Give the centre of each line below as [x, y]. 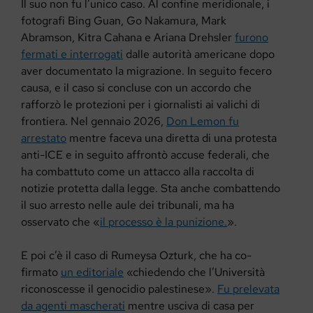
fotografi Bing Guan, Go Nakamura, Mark [124, 21]
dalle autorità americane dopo [199, 54]
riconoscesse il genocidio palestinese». [119, 289]
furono [252, 38]
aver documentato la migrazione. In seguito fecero [146, 71]
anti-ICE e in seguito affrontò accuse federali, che [145, 155]
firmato [41, 272]
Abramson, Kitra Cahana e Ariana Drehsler [128, 38]
